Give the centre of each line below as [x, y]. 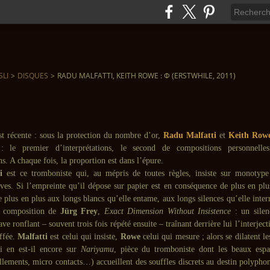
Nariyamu [97, 249]
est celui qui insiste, [85, 237]
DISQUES [33, 76]
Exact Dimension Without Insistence [169, 211]
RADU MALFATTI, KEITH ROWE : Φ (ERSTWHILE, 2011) [146, 76]
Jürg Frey [79, 211]
